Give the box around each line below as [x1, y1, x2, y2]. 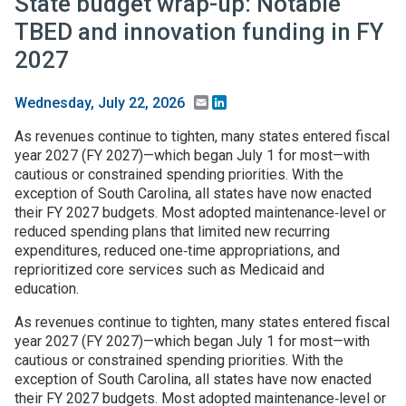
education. [14, 280, 82, 298]
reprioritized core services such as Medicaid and [14, 261, 324, 279]
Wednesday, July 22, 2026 [14, 94, 185, 112]
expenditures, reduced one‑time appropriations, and [14, 242, 340, 260]
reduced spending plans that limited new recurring [14, 223, 330, 241]
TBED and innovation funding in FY [14, 17, 383, 45]
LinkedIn [227, 93, 282, 111]
